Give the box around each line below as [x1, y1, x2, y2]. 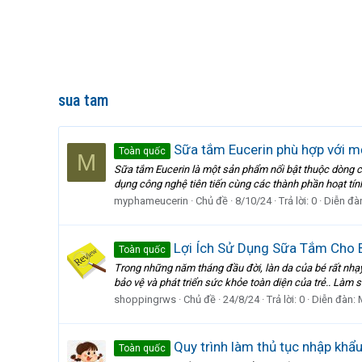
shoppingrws [114, 293, 176, 305]
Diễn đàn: [312, 293, 358, 305]
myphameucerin [114, 194, 188, 207]
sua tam [58, 90, 108, 110]
